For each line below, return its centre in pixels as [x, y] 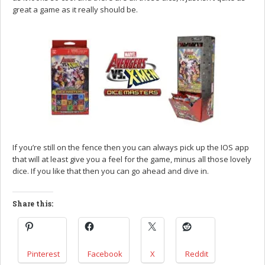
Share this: [33, 203]
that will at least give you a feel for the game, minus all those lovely [132, 159]
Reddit [197, 253]
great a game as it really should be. [75, 9]
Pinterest [43, 253]
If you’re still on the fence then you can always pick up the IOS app [131, 147]
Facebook [105, 253]
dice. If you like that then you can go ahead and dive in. [111, 171]
